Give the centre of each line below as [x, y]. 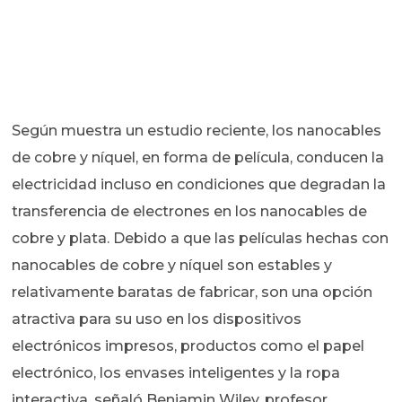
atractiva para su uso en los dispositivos [157, 319]
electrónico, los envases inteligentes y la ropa [176, 373]
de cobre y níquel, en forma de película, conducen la [198, 158]
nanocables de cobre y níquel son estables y [172, 266]
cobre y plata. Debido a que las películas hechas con [201, 239]
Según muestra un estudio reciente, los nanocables [197, 131]
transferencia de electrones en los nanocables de [190, 212]
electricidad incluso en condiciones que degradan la [199, 185]
